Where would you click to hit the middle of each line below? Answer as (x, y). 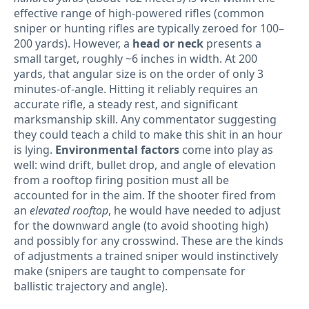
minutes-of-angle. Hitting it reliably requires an (136, 89)
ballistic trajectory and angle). (91, 287)
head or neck (168, 44)
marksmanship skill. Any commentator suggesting (145, 120)
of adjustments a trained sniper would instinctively (146, 256)
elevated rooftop (69, 211)
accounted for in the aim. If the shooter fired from (145, 196)
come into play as (226, 150)
